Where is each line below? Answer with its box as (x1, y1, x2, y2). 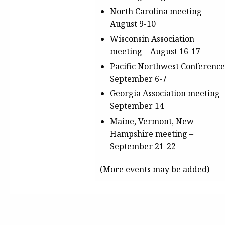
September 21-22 (110, 141, 176, 152)
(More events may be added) (100, 163, 209, 175)
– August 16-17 (142, 45, 200, 57)
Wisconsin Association (110, 33, 194, 44)
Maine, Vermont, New (110, 116, 194, 127)
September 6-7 (110, 73, 167, 84)
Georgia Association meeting (110, 88, 222, 99)
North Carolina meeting (110, 5, 202, 17)
